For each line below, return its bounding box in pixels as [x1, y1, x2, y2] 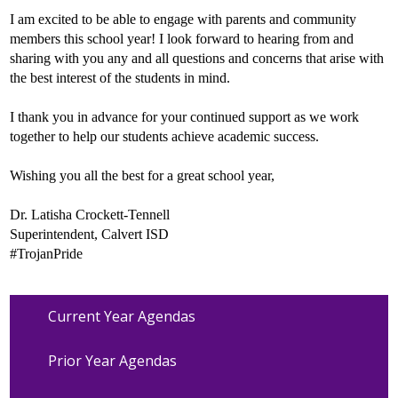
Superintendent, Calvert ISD [10, 226, 170, 242]
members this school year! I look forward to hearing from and [10, 30, 354, 46]
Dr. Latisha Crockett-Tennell [10, 206, 171, 222]
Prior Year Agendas [47, 351, 177, 371]
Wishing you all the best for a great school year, [10, 167, 275, 183]
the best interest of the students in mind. [10, 69, 231, 85]
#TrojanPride [10, 245, 84, 261]
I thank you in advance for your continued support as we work [10, 108, 360, 124]
